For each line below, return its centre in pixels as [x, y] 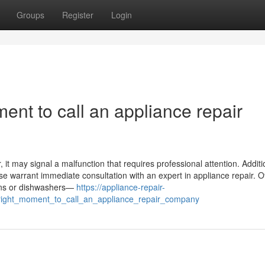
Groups [30, 15]
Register [78, 15]
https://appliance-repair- [121, 187]
